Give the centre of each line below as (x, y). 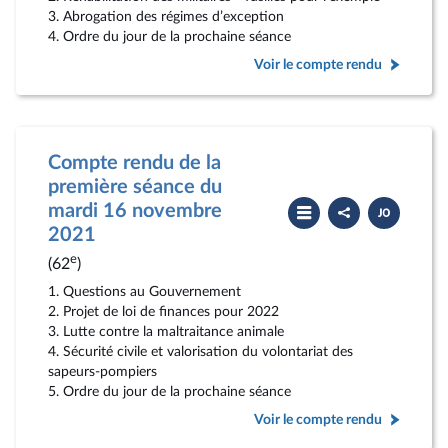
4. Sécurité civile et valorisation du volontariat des (200, 351)
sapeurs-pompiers (102, 371)
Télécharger (402, 203)
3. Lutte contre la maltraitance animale (166, 331)
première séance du (135, 187)
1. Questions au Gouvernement (144, 291)
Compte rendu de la (134, 163)
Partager (354, 203)
